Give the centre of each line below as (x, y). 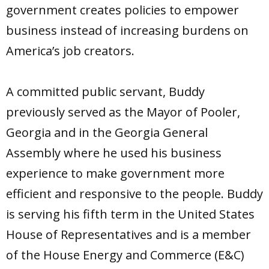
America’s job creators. (70, 51)
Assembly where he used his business (114, 153)
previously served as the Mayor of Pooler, (123, 112)
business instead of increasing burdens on (127, 31)
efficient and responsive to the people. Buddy (134, 194)
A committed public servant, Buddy (105, 92)
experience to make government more (115, 174)
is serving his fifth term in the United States (130, 214)
